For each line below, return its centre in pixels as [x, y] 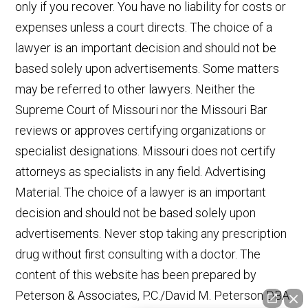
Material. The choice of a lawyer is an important [141, 192]
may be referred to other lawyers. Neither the [135, 89]
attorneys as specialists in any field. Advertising [141, 172]
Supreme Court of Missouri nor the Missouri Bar [142, 110]
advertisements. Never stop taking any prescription [151, 234]
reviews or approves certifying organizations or [141, 131]
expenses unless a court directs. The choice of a [144, 27]
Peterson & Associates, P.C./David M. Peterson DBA [153, 296]
